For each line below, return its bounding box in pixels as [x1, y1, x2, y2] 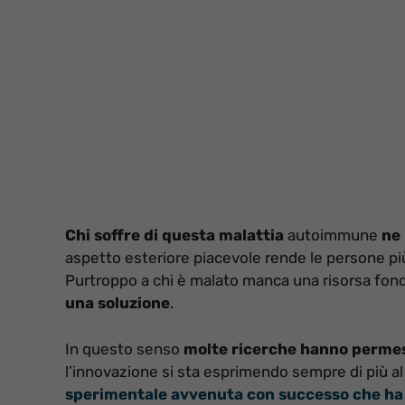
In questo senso [65, 339, 180, 358]
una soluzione [65, 294, 170, 313]
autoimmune [284, 226, 381, 245]
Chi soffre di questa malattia [65, 226, 284, 245]
